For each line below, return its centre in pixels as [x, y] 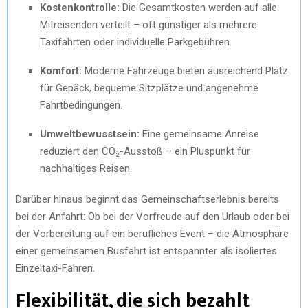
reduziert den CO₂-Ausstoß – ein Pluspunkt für [145, 151]
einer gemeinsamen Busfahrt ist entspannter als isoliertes [146, 251]
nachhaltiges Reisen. [86, 168]
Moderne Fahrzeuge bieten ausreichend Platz [185, 70]
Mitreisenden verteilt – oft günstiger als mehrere [148, 24]
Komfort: [61, 70]
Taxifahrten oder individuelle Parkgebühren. [136, 42]
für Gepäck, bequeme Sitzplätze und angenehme [149, 88]
